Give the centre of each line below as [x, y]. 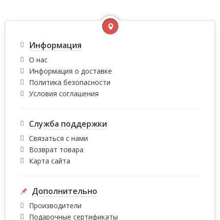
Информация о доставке [70, 71]
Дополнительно [65, 191]
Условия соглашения [64, 94]
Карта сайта [50, 161]
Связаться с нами [58, 138]
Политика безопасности [70, 82]
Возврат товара [56, 150]
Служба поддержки [68, 124]
